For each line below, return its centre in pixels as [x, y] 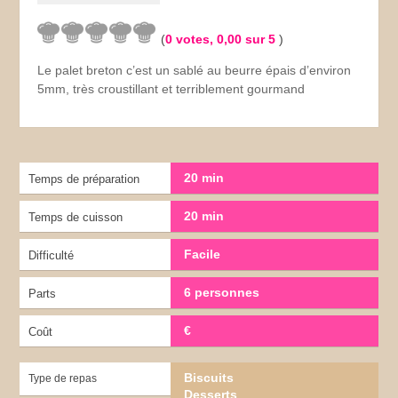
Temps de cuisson [76, 217]
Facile [202, 254]
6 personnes [221, 292]
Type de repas [63, 378]
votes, [195, 39]
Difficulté [52, 255]
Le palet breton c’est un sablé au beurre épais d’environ [195, 70]
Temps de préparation [84, 179]
